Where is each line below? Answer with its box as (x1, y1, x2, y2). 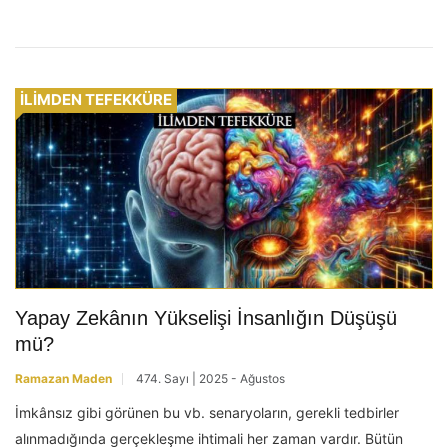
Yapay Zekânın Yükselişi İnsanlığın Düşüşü (15, 306, 397, 329)
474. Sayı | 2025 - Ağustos (136, 370, 285, 386)
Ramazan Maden (15, 370, 112, 386)
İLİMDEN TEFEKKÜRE (20, 89, 172, 109)
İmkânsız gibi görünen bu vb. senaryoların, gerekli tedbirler (15, 403, 399, 421)
